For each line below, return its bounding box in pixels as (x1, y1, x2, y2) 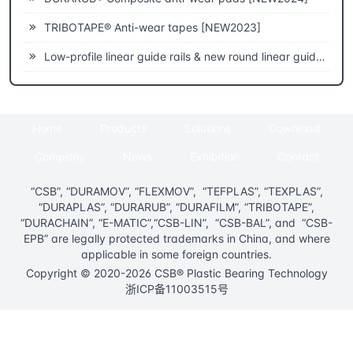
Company (34, 150, 85, 164)
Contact (277, 150, 319, 164)
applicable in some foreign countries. (81, 247, 272, 262)
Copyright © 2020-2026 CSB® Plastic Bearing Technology (25, 266, 328, 281)
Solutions (184, 121, 231, 136)
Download (269, 121, 321, 136)
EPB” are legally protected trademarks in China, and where (23, 232, 330, 246)
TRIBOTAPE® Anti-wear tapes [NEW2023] (41, 20, 261, 35)
